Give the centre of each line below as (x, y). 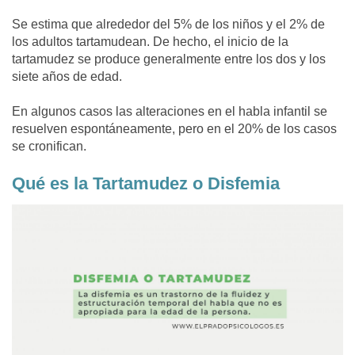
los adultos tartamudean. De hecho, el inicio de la (150, 42)
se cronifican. (49, 146)
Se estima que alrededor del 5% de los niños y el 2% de (168, 24)
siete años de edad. (69, 76)
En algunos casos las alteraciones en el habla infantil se (170, 111)
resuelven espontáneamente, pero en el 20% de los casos (174, 129)
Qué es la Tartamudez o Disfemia (146, 183)
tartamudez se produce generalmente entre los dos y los (169, 59)
